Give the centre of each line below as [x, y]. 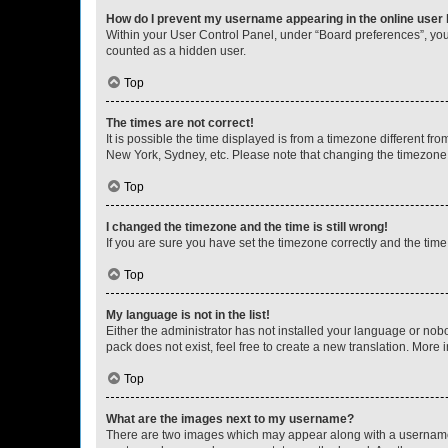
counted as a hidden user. [176, 51]
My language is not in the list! [188, 315]
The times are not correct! [180, 123]
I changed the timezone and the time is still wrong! [247, 227]
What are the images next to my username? [230, 419]
